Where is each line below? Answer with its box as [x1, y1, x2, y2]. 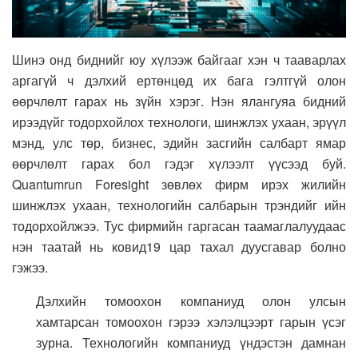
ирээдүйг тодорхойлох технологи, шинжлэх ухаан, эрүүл [12, 112, 346, 131]
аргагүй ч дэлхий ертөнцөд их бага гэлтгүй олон [12, 70, 346, 89]
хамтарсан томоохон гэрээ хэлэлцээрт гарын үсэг [36, 312, 346, 331]
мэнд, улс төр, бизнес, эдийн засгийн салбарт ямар [12, 133, 346, 152]
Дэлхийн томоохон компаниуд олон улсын [36, 291, 346, 310]
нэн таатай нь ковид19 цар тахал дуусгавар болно [12, 237, 346, 256]
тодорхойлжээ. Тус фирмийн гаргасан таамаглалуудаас [12, 216, 346, 235]
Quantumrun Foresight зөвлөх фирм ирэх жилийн [12, 174, 346, 193]
